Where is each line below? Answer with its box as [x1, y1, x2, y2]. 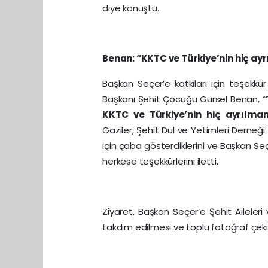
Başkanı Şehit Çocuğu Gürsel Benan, [102, 92, 263, 105]
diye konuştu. [102, 1, 159, 14]
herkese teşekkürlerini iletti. [102, 154, 218, 167]
